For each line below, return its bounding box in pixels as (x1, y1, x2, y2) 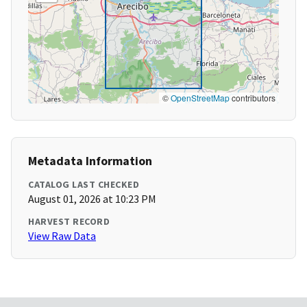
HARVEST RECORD (28, 215, 110, 228)
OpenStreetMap (171, 92, 230, 104)
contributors (230, 92, 275, 104)
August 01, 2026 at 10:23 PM (28, 192, 156, 206)
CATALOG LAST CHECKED (28, 178, 139, 191)
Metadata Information (28, 153, 152, 169)
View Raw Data (28, 229, 96, 243)
